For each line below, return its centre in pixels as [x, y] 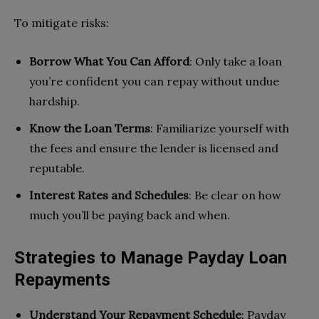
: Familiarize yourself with [220, 128]
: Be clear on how [235, 195]
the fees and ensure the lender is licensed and [154, 148]
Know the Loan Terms [90, 128]
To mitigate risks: [62, 22]
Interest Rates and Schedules [109, 195]
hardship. [54, 101]
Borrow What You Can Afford [109, 61]
